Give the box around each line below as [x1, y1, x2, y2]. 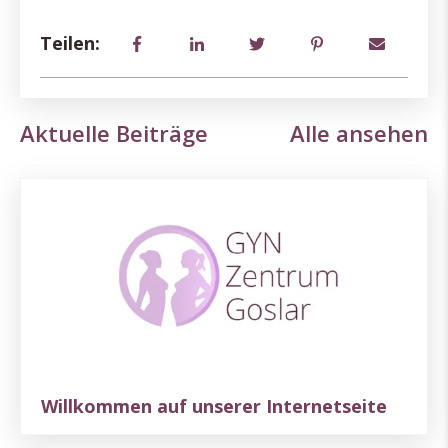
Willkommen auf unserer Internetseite [41, 393, 387, 418]
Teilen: [40, 31, 100, 56]
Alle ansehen [290, 117, 428, 148]
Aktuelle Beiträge [20, 117, 208, 148]
